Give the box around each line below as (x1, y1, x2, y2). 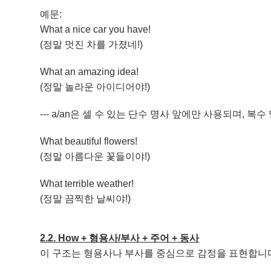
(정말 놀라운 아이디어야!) (40, 82, 151, 92)
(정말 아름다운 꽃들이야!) (40, 151, 151, 162)
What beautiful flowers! (40, 136, 138, 146)
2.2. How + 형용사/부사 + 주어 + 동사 (40, 233, 200, 243)
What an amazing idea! (40, 67, 139, 77)
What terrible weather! (40, 178, 134, 189)
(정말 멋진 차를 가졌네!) (40, 39, 143, 50)
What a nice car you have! (40, 24, 151, 34)
